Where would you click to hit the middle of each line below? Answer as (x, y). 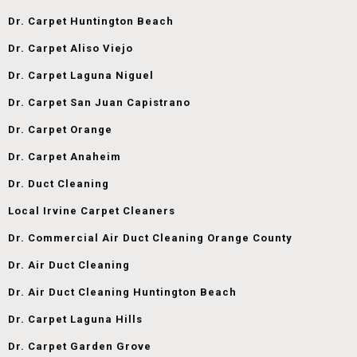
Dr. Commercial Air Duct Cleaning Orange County (150, 237)
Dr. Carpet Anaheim (65, 156)
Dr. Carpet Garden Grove (80, 346)
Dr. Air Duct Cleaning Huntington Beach (122, 292)
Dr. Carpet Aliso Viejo (71, 48)
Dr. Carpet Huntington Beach (91, 21)
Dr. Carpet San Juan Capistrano (99, 102)
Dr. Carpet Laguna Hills (75, 319)
